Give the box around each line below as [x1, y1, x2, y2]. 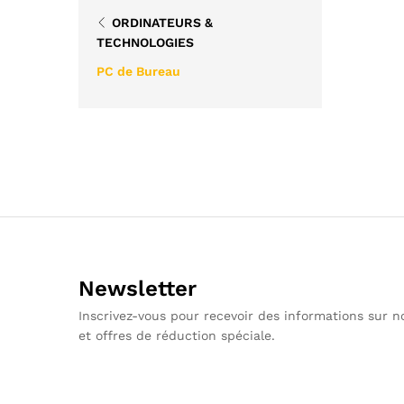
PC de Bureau [96, 64, 180, 78]
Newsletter [78, 276, 197, 301]
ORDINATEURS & [112, 15, 213, 30]
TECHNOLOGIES [96, 35, 194, 50]
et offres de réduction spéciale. [78, 328, 275, 343]
